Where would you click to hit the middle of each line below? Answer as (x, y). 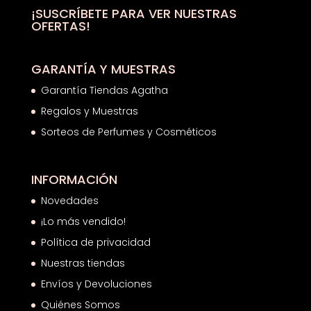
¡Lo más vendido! (83, 221)
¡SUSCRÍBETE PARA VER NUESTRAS (134, 13)
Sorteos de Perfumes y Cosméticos (128, 132)
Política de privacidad (95, 242)
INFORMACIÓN (74, 179)
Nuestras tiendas (84, 263)
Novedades (69, 200)
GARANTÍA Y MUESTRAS (103, 69)
